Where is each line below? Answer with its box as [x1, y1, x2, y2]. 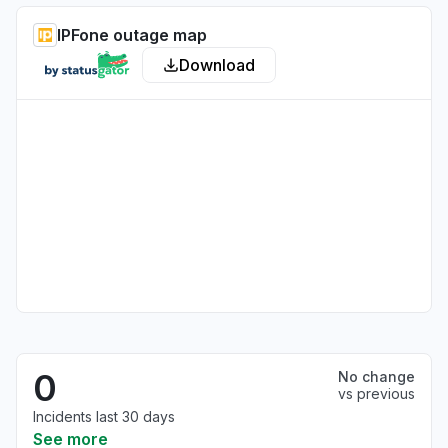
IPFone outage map [57, 25, 207, 45]
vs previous [338, 385, 415, 402]
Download [179, 55, 255, 75]
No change [338, 368, 415, 385]
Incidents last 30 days [33, 408, 175, 425]
